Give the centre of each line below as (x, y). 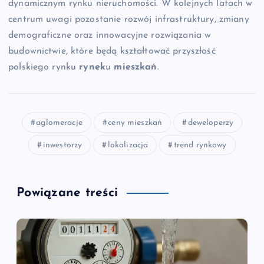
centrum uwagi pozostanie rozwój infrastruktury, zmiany (129, 19)
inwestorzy (62, 145)
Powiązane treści (67, 193)
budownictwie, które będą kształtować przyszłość (112, 51)
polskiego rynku (44, 67)
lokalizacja (128, 145)
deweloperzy (211, 123)
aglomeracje (59, 123)
